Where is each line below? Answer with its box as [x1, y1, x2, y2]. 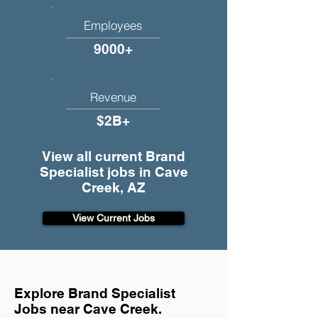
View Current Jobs [72, 212, 155, 224]
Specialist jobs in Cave [39, 164, 188, 180]
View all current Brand [42, 148, 185, 164]
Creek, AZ [82, 180, 146, 195]
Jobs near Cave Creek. [14, 301, 162, 317]
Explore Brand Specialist [14, 285, 175, 301]
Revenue [89, 89, 136, 104]
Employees [84, 18, 143, 33]
